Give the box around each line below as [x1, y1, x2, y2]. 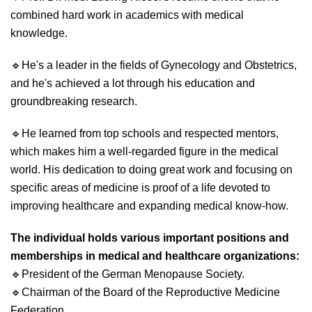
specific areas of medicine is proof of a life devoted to [10, 181, 270, 194]
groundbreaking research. [10, 95, 137, 107]
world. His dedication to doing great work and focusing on [10, 163, 292, 175]
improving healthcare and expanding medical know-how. [10, 199, 288, 212]
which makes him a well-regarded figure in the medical [10, 145, 279, 157]
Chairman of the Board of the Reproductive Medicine [22, 286, 280, 298]
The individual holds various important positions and [10, 231, 289, 244]
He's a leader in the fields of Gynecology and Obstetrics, [22, 58, 297, 71]
